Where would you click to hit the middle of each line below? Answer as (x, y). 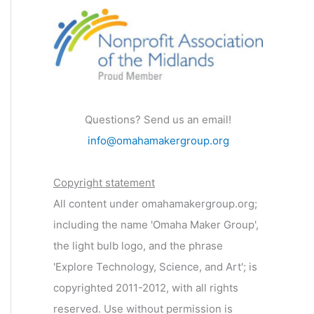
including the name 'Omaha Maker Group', (156, 225)
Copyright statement (104, 183)
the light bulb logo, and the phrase (138, 246)
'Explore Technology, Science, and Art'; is (155, 267)
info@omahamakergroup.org (158, 141)
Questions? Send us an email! (158, 120)
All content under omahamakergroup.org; (155, 204)
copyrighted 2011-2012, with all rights (146, 288)
